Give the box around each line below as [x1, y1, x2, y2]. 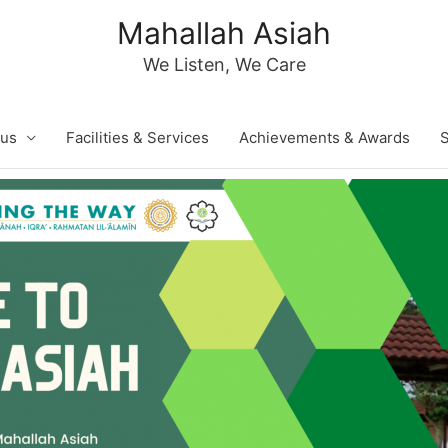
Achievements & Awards [239, 128, 410, 147]
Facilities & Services [66, 128, 209, 147]
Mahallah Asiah [117, 15, 331, 51]
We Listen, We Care [142, 54, 306, 75]
